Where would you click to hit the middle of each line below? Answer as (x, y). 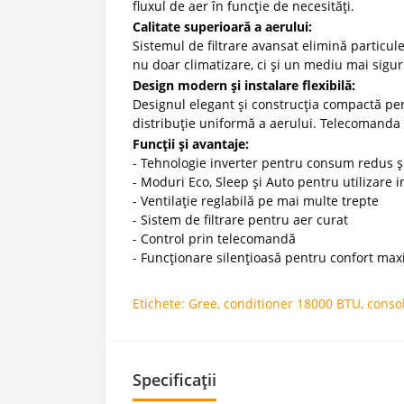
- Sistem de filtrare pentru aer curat (240, 220)
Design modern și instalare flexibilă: (244, 85)
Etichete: (161, 303)
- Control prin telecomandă (214, 239)
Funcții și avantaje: (191, 144)
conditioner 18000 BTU (292, 303)
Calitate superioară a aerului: (222, 27)
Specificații (174, 380)
